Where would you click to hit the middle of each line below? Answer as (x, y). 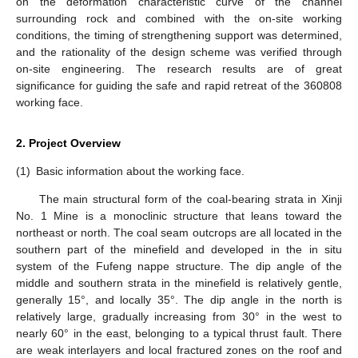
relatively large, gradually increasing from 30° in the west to (179, 317)
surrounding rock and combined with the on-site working (179, 18)
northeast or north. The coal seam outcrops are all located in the (179, 233)
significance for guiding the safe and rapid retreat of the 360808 (179, 85)
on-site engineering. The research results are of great (179, 68)
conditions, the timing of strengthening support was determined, (179, 35)
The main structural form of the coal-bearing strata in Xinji (190, 199)
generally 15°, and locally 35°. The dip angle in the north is (179, 300)
